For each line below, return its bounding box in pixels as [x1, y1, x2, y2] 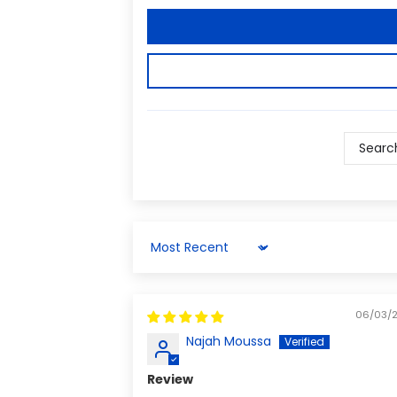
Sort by [146, 245, 191, 263]
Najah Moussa [186, 332, 272, 351]
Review [147, 370, 194, 389]
